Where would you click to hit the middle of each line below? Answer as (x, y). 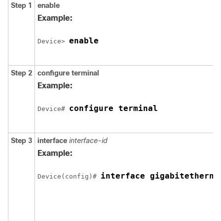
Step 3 (21, 141)
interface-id (88, 141)
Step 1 (21, 5)
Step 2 (21, 73)
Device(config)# (69, 176)
